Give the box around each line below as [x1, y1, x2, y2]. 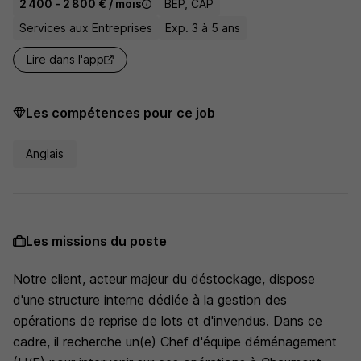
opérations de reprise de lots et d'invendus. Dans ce [13, 313, 322, 329]
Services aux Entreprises [19, 21, 152, 35]
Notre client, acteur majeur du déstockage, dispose [13, 271, 315, 287]
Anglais [26, 147, 64, 160]
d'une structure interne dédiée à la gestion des [13, 292, 287, 308]
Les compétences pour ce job [26, 105, 215, 121]
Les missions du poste [26, 233, 167, 249]
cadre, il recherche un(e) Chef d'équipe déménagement [13, 334, 337, 350]
